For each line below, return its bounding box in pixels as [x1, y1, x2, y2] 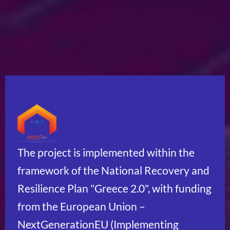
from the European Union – [17, 200, 145, 213]
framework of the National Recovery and [17, 164, 209, 177]
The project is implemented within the [17, 146, 195, 159]
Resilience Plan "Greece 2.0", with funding [17, 182, 212, 195]
